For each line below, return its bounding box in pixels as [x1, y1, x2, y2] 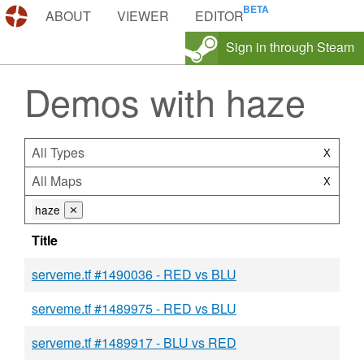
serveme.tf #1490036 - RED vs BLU [32, 265, 236, 284]
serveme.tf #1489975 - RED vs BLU [32, 299, 236, 318]
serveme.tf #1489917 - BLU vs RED [32, 333, 236, 352]
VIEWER [117, 6, 169, 25]
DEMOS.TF [32, 6, 100, 25]
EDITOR [195, 6, 244, 25]
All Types [32, 143, 84, 162]
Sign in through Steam [226, 37, 354, 56]
